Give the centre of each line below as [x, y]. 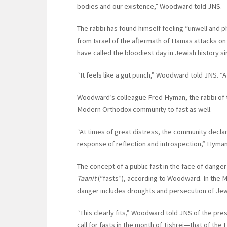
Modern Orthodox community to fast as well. [145, 110]
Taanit [87, 179]
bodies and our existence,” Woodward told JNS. [149, 6]
